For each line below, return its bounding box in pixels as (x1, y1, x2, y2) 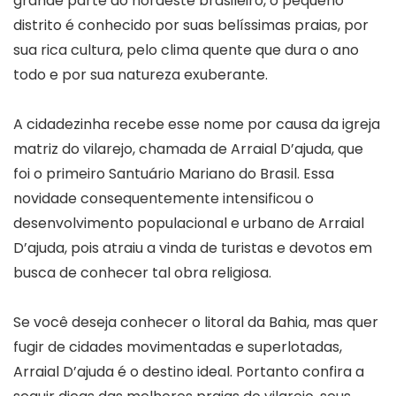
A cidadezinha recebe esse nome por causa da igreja (13, 113, 380, 134)
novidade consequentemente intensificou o (13, 187, 314, 209)
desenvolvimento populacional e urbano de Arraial (13, 212, 364, 233)
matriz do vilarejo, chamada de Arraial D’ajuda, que (13, 138, 363, 159)
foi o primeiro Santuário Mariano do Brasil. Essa (13, 163, 334, 184)
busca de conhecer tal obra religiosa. (13, 262, 271, 283)
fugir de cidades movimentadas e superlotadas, (13, 336, 342, 357)
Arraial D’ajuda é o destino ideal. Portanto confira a (13, 361, 364, 382)
